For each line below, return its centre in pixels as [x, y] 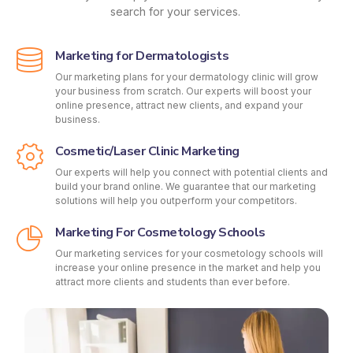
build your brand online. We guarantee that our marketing [186, 186]
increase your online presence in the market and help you [188, 267]
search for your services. [176, 12]
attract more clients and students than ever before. [173, 281]
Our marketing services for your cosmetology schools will [189, 253]
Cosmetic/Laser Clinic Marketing [147, 151]
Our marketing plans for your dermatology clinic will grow [187, 76]
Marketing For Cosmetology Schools [160, 232]
